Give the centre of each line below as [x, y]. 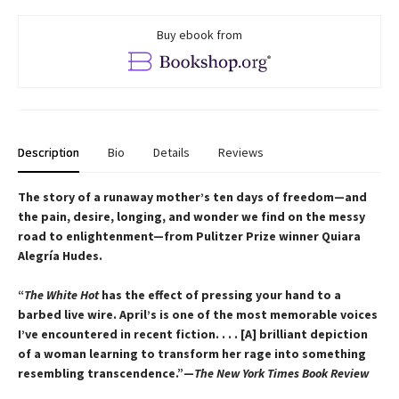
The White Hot [61, 294]
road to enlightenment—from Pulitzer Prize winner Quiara [189, 236]
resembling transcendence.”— [106, 373]
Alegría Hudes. [60, 255]
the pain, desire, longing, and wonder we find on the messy [191, 216]
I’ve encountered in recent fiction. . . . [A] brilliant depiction [193, 334]
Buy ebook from [199, 34]
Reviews [241, 152]
